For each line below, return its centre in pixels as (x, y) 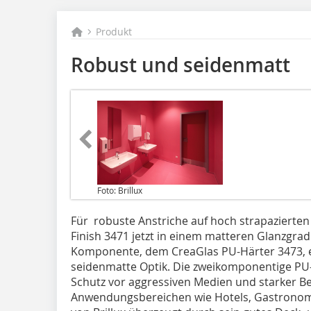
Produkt (114, 32)
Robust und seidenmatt (180, 65)
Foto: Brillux (120, 190)
